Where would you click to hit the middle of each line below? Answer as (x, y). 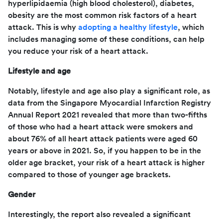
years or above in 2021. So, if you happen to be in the (105, 151)
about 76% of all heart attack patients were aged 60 (103, 139)
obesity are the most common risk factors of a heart (102, 15)
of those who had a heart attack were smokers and (101, 127)
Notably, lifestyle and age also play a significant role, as (109, 91)
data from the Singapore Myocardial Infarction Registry (110, 103)
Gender (22, 194)
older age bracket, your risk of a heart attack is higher (106, 163)
